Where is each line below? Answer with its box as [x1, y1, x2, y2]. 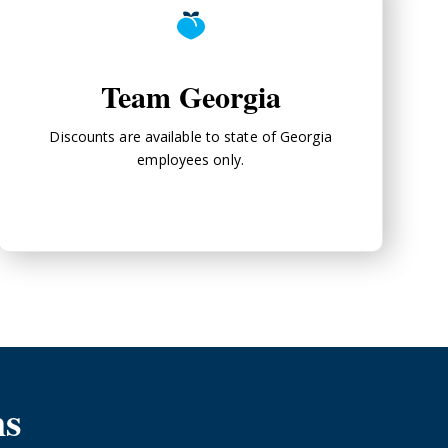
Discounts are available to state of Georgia [49, 126, 332, 146]
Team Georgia [100, 73, 281, 118]
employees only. [137, 149, 244, 169]
